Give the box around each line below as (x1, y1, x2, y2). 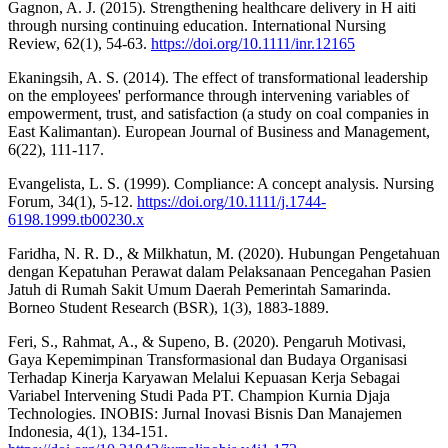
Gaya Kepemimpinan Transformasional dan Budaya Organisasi (8, 350, 407, 368)
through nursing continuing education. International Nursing (8, 16, 386, 34)
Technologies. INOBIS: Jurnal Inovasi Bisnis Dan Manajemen (8, 404, 402, 422)
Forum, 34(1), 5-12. (8, 192, 137, 210)
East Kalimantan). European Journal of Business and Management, (8, 122, 430, 140)
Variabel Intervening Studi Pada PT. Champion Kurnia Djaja (8, 386, 390, 404)
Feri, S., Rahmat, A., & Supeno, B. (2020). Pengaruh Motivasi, (8, 332, 406, 350)
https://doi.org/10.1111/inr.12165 (151, 34, 355, 52)
